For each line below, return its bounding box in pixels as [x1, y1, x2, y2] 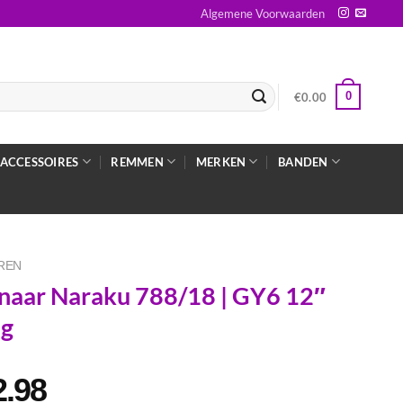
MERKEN [195, 154, 246, 169]
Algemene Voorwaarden [201, 6, 326, 21]
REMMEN [111, 154, 164, 169]
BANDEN [278, 154, 328, 169]
